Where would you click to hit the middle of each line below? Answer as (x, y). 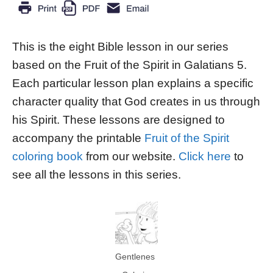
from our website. (131, 157)
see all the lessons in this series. (97, 175)
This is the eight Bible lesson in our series (120, 47)
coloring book (48, 157)
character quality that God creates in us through (136, 102)
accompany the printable (78, 138)
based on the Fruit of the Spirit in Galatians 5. (129, 65)
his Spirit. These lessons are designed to (119, 120)
